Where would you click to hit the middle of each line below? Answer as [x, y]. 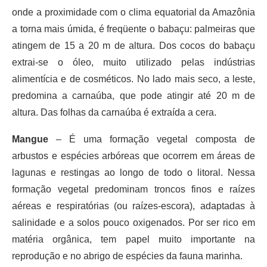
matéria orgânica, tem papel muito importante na [133, 239]
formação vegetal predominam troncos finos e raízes [133, 189]
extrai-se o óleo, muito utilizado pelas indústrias [133, 62]
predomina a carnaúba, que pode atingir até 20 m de [133, 95]
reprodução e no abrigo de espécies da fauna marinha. [127, 256]
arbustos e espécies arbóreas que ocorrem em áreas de [133, 156]
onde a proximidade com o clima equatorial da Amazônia [133, 12]
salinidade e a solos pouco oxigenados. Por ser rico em [133, 222]
